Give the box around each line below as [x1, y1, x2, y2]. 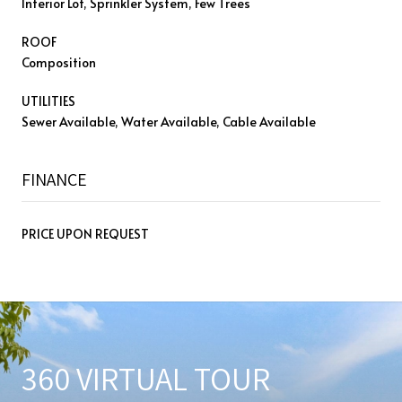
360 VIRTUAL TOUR [22, 356, 270, 399]
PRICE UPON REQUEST [22, 224, 149, 242]
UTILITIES [22, 92, 75, 109]
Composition [22, 53, 96, 71]
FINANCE [22, 167, 87, 191]
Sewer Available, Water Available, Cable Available [22, 112, 316, 130]
